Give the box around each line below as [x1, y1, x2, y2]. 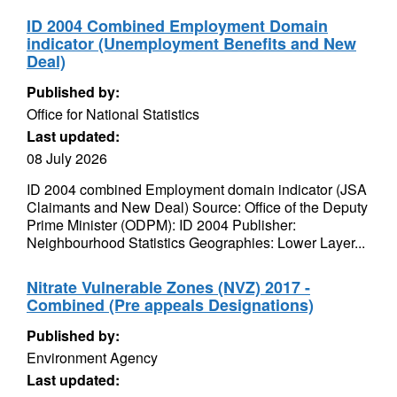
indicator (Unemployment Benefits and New [27, 32, 356, 55]
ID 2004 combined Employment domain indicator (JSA [27, 179, 367, 199]
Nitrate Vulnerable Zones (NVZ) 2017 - [27, 276, 310, 299]
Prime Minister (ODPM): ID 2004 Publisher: [27, 214, 296, 235]
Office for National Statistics [27, 104, 199, 124]
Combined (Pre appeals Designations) [27, 293, 314, 316]
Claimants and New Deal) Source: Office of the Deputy [27, 197, 368, 217]
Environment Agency [27, 347, 158, 368]
